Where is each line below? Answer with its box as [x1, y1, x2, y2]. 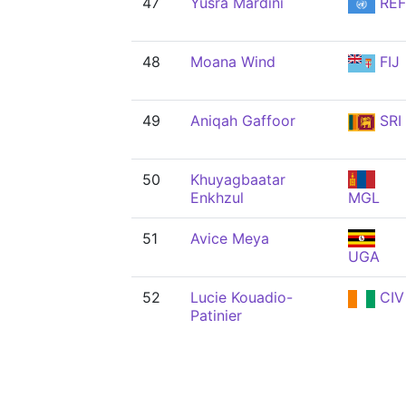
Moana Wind [190, 53, 275, 71]
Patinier [190, 306, 242, 324]
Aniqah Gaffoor [190, 111, 295, 130]
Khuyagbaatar [190, 170, 285, 188]
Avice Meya [190, 229, 269, 247]
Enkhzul [190, 188, 244, 207]
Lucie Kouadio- [190, 288, 293, 306]
